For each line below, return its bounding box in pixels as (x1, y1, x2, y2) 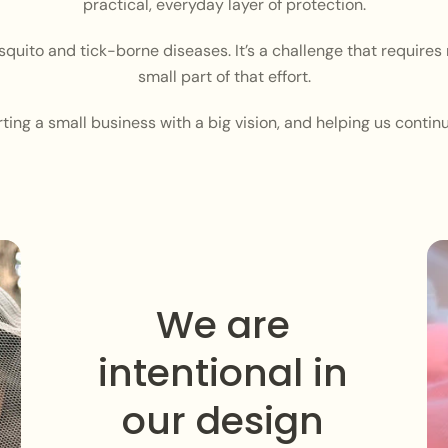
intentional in (98, 346, 348, 400)
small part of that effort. (137, 66, 311, 88)
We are (156, 298, 290, 352)
